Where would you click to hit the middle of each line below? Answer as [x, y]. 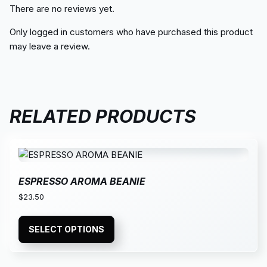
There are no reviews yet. [62, 9]
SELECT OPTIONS [66, 229]
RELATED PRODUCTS [103, 117]
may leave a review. [50, 46]
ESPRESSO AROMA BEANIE [82, 181]
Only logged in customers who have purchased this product [131, 32]
